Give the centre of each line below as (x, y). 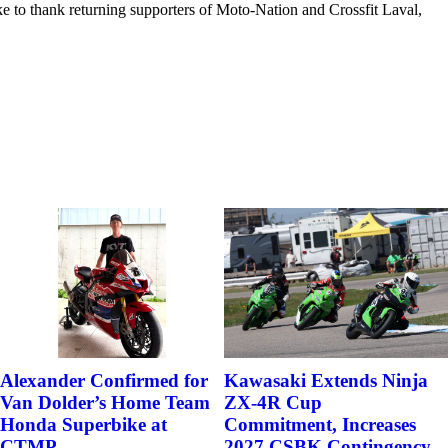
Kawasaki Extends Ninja (326, 380)
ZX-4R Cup (273, 402)
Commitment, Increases (320, 424)
